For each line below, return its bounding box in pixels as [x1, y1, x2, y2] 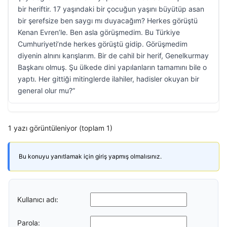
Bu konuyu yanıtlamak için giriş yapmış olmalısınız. [19, 153, 162, 160]
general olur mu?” [18, 86, 75, 95]
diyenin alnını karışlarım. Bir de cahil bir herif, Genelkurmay [18, 51, 209, 60]
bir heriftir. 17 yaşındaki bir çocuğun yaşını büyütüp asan [18, 5, 204, 13]
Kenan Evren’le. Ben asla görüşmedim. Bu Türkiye [18, 28, 180, 36]
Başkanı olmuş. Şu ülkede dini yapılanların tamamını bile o [18, 63, 207, 71]
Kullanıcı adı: [17, 195, 58, 204]
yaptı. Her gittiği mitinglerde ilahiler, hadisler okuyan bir [18, 74, 199, 83]
